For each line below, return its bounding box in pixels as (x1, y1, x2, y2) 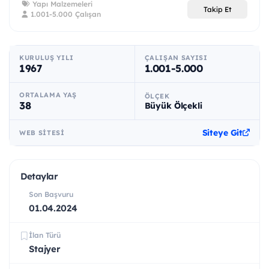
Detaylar (20, 171, 58, 183)
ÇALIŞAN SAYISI (144, 53, 208, 62)
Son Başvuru (29, 190, 73, 199)
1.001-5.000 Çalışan (28, 10, 101, 19)
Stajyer (29, 243, 61, 255)
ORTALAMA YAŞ (19, 91, 77, 100)
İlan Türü (29, 231, 61, 240)
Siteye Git (202, 127, 243, 139)
